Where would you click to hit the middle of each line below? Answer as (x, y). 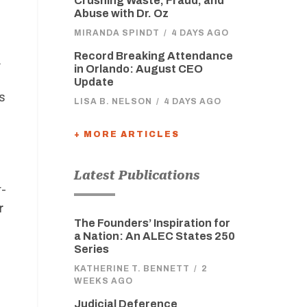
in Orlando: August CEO (138, 69)
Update (94, 82)
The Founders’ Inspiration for (152, 223)
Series (91, 249)
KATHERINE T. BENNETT (132, 269)
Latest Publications (137, 175)
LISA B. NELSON (113, 101)
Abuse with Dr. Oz (121, 13)
